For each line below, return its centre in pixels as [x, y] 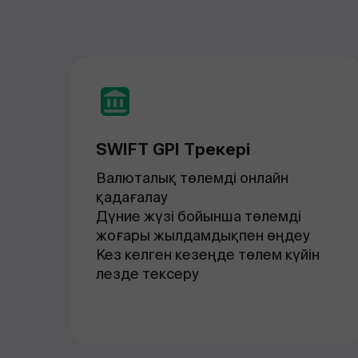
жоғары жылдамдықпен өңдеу [203, 235]
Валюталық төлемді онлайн [192, 178]
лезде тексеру [147, 274]
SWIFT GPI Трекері [173, 149]
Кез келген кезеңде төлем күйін [208, 255]
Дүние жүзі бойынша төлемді [199, 216]
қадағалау [132, 197]
